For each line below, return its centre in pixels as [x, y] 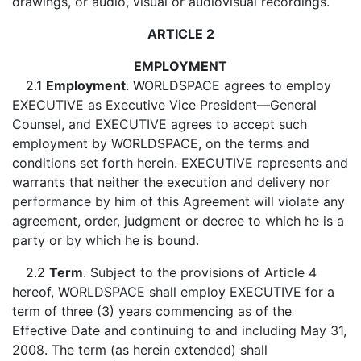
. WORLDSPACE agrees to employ [228, 85]
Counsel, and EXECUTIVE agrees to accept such [160, 124]
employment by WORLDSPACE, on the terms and [161, 143]
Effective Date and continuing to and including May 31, [179, 330]
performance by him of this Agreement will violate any [178, 201]
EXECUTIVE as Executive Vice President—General [164, 105]
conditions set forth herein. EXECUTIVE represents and [180, 163]
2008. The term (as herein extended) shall [140, 350]
